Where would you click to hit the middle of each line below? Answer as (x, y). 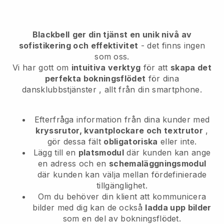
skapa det (191, 67)
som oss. (112, 56)
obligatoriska (131, 141)
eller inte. (177, 141)
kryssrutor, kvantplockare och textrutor (119, 130)
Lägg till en (56, 152)
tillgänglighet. (122, 185)
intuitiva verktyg (106, 67)
